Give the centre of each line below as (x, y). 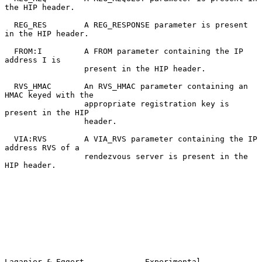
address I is (33, 60)
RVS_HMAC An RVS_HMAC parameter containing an (9, 86)
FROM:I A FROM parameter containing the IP (9, 51)
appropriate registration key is (44, 104)
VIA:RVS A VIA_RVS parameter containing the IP (9, 139)
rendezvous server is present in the (44, 156)
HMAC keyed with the (49, 95)
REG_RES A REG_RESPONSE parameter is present (9, 25)
